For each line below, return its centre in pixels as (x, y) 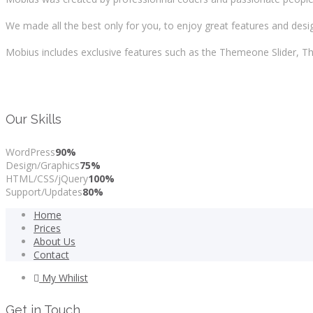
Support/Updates (44, 192)
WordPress (30, 152)
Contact (51, 255)
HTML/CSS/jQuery (47, 179)
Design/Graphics (43, 166)
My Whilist (64, 278)
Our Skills (34, 119)
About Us (54, 242)
